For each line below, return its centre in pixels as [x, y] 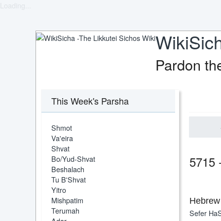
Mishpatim [67, 200]
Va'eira [62, 138]
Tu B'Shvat [69, 179]
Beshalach [68, 169]
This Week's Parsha [90, 100]
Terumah [65, 210]
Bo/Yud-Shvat [73, 158]
